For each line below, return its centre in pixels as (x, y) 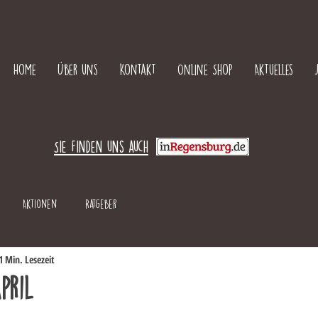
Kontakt (137, 69)
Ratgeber (101, 204)
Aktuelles (273, 69)
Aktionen (40, 204)
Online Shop (205, 69)
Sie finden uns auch (101, 146)
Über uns (77, 69)
